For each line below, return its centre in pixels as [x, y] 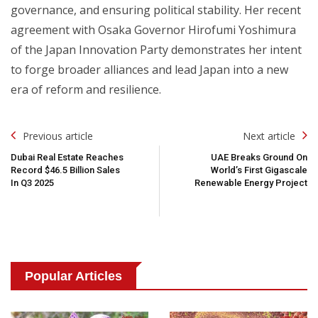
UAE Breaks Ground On [259, 157]
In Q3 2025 [32, 182]
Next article [269, 136]
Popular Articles [73, 276]
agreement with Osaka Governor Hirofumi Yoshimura [153, 29]
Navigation [39, 151]
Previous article [58, 136]
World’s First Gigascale [259, 170]
